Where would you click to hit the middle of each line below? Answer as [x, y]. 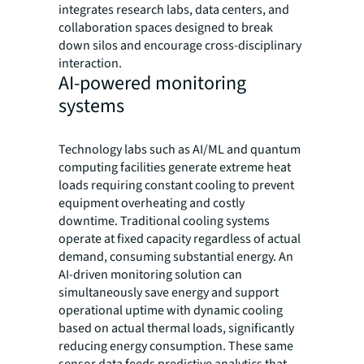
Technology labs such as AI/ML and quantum [180, 150]
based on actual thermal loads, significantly [176, 329]
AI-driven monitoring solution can [150, 275]
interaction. [90, 64]
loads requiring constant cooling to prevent [176, 186]
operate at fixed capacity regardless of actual [180, 239]
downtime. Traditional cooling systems [164, 221]
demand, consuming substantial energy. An [176, 257]
